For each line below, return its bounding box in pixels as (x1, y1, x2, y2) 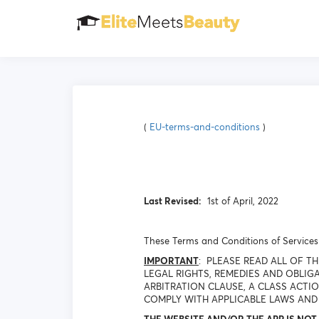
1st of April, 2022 (202, 195, 278, 207)
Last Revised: (144, 195, 202, 207)
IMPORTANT (144, 255, 199, 267)
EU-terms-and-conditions (150, 121, 260, 133)
